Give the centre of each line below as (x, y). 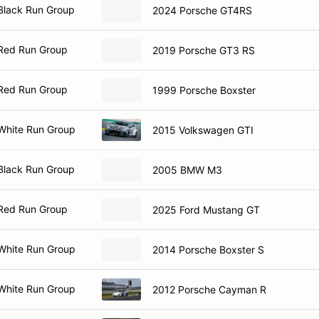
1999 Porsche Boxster (204, 90)
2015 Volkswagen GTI (203, 130)
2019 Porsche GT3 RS (204, 50)
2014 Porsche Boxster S (208, 249)
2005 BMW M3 (187, 169)
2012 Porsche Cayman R (209, 289)
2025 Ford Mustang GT (206, 209)
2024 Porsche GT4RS (202, 10)
